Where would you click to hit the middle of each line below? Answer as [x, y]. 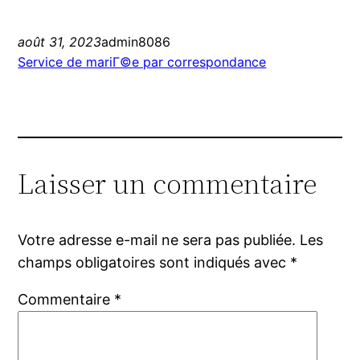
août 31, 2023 [60, 42]
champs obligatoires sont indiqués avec [154, 263]
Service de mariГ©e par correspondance [142, 62]
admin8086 [136, 42]
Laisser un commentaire [168, 184]
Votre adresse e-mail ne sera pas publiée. [157, 240]
